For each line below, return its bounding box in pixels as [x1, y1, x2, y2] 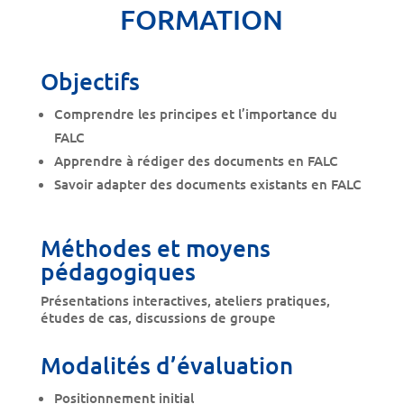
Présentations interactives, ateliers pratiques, [40, 290, 330, 309]
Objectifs [40, 65, 140, 96]
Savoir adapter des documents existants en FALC [53, 174, 362, 193]
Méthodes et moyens [40, 232, 271, 262]
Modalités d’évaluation [40, 349, 293, 380]
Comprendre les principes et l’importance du [53, 104, 337, 123]
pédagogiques [40, 255, 196, 286]
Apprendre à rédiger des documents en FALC [53, 151, 338, 170]
